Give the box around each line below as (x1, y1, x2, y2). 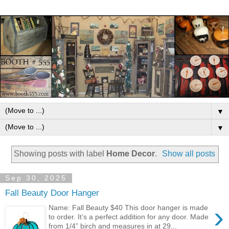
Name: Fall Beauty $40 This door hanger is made (49, 203, 209, 212)
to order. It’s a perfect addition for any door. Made (49, 212, 209, 221)
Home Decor (106, 149, 155, 158)
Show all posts (162, 149, 216, 158)
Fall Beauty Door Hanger (5, 188, 99, 198)
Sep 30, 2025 (5, 174, 67, 182)
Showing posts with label (13, 149, 106, 158)
